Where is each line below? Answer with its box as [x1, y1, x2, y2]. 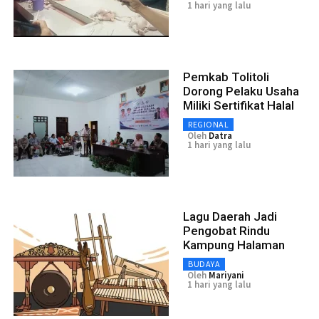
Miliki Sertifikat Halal [183, 98, 294, 113]
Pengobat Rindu [183, 224, 270, 238]
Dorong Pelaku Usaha [183, 84, 299, 98]
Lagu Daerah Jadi [183, 209, 277, 224]
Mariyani [209, 269, 244, 281]
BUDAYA [188, 258, 220, 269]
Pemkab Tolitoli [183, 70, 269, 84]
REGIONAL [188, 119, 229, 130]
